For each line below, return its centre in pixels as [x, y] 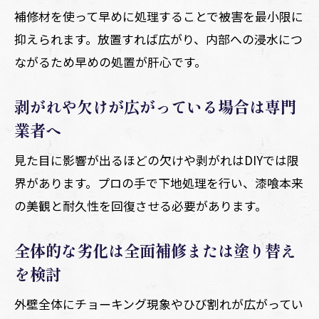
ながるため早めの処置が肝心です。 [110, 61]
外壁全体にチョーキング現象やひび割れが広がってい [159, 303]
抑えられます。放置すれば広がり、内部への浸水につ [158, 38]
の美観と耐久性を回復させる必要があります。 [141, 205]
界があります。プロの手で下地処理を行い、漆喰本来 [159, 182]
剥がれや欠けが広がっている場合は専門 [155, 106]
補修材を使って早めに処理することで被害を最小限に [159, 16]
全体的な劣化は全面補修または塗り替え [155, 250]
